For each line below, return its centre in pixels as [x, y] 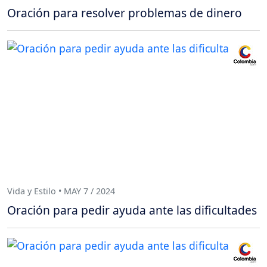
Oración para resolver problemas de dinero [125, 13]
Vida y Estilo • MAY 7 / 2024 [61, 191]
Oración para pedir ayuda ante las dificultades [132, 210]
